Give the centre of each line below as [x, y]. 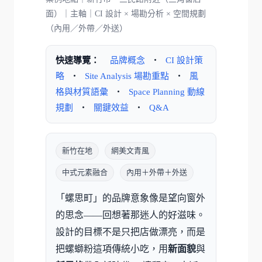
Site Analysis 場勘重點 [127, 76]
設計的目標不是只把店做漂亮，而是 [130, 232]
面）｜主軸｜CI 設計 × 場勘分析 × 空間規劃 [126, 14]
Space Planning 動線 [167, 92]
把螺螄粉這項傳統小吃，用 [112, 249]
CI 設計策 [184, 61]
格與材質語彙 [82, 92]
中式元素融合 [85, 173]
